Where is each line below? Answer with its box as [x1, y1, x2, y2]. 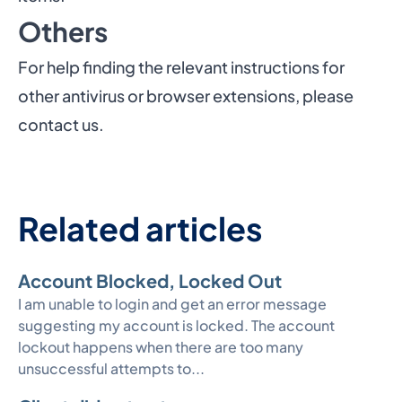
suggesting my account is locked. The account [18, 316, 335, 336]
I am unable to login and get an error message [18, 294, 327, 314]
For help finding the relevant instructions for [18, 57, 345, 78]
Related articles [18, 208, 263, 249]
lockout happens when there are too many [18, 337, 303, 357]
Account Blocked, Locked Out [18, 269, 282, 293]
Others [18, 14, 108, 49]
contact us [18, 114, 99, 135]
